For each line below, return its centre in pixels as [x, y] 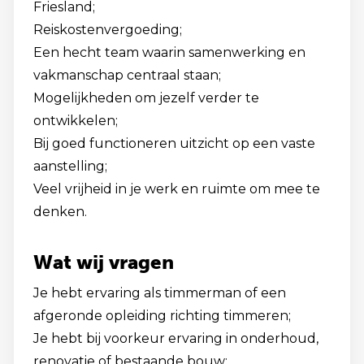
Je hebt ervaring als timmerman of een [160, 293]
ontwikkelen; [76, 121]
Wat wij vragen [104, 262]
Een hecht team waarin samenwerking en [169, 52]
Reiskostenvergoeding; [108, 30]
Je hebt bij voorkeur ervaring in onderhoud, [176, 338]
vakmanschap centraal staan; [127, 75]
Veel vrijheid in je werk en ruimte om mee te [177, 189]
